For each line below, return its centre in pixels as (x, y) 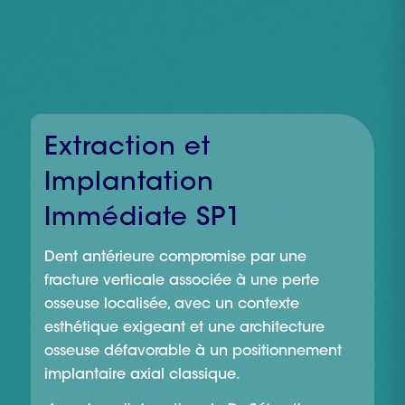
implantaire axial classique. (143, 375)
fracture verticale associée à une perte (182, 281)
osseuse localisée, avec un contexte (172, 305)
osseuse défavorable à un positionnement (193, 352)
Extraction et (128, 148)
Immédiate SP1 (143, 219)
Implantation (130, 184)
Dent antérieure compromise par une (176, 258)
